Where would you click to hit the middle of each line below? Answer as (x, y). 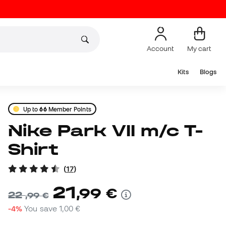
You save (42, 209)
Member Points (69, 109)
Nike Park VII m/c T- (16, 131)
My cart (199, 48)
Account (160, 48)
